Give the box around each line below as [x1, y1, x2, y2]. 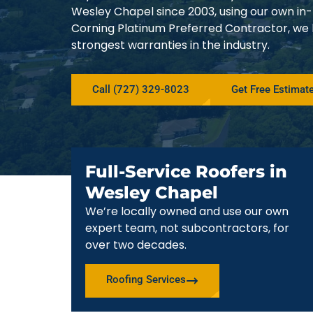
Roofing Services [106, 272, 186, 286]
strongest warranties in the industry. [71, 37, 270, 53]
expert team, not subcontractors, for [85, 220, 289, 237]
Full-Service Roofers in [85, 161, 287, 182]
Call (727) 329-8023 [92, 83, 189, 96]
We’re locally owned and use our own [85, 203, 289, 220]
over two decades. [85, 237, 187, 254]
